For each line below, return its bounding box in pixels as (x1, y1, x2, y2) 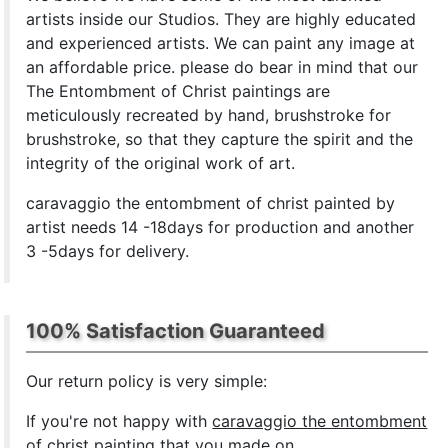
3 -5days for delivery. (26, 241, 190, 261)
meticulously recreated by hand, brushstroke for (26, 105, 392, 125)
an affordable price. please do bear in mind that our (26, 57, 419, 77)
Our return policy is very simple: (26, 371, 268, 391)
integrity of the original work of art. (26, 153, 296, 173)
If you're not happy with (26, 411, 213, 431)
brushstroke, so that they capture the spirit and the (26, 129, 414, 149)
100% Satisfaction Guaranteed (26, 319, 326, 343)
